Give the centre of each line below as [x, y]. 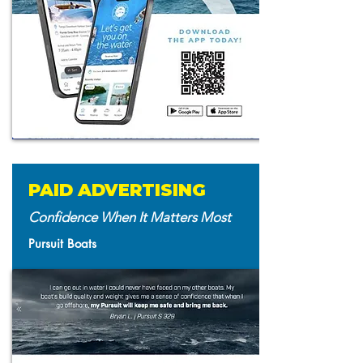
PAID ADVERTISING [117, 190]
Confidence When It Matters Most [130, 217]
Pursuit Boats [62, 243]
